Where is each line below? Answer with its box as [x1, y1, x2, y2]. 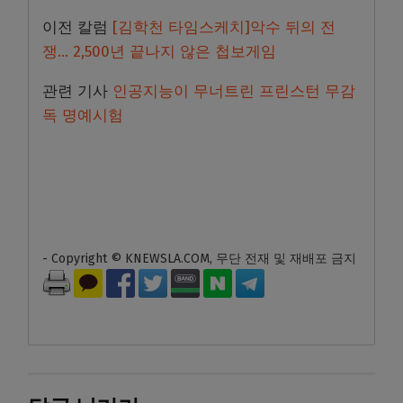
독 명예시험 [42, 105, 123, 125]
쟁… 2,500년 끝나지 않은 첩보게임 [42, 41, 276, 61]
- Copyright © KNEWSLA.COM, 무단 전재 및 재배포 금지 [42, 250, 356, 266]
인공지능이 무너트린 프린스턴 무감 [112, 81, 355, 101]
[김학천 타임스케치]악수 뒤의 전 [112, 17, 336, 37]
